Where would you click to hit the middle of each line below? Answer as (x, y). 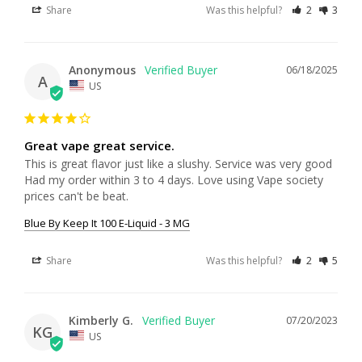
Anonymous (102, 70)
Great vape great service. (99, 145)
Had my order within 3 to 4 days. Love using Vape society (174, 179)
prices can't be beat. (76, 196)
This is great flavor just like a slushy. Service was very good (178, 163)
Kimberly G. (101, 320)
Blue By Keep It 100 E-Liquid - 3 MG (107, 223)
